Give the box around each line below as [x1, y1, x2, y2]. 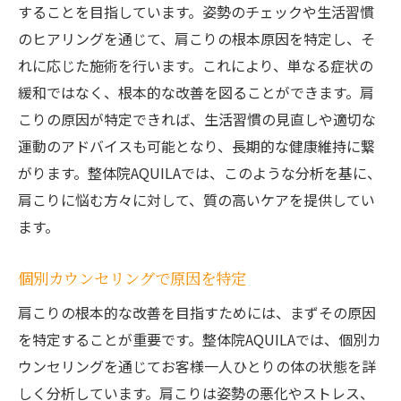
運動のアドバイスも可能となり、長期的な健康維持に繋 [18, 135, 375, 158]
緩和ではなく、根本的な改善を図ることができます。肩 [18, 81, 374, 104]
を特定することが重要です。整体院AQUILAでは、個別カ [18, 328, 381, 351]
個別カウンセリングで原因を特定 [18, 267, 246, 290]
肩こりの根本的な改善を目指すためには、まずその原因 [18, 302, 376, 324]
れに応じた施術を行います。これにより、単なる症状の [18, 55, 373, 77]
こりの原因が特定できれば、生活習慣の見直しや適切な [18, 108, 376, 131]
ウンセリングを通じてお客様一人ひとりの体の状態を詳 [18, 355, 376, 378]
